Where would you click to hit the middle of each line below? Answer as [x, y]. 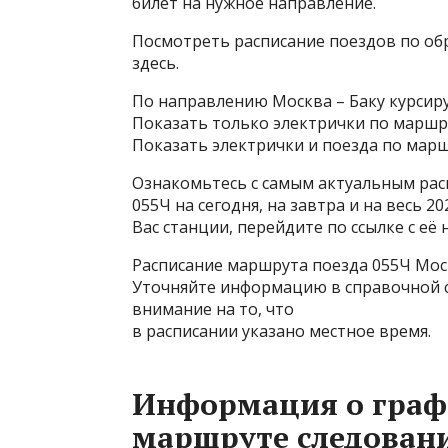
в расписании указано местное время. [281, 331]
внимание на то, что [213, 309]
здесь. [155, 63]
